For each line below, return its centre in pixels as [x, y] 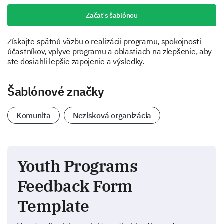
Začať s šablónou [112, 15]
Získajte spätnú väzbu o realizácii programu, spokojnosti [104, 41]
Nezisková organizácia [112, 115]
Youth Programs [78, 166]
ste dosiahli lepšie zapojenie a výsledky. [76, 61]
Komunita [34, 115]
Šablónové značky [56, 91]
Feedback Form [75, 186]
